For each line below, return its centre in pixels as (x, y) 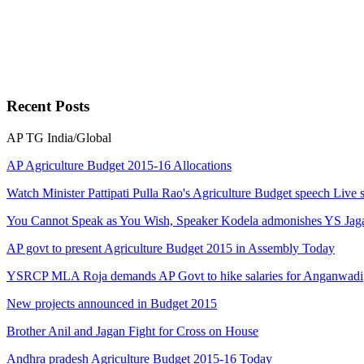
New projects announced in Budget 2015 (112, 303)
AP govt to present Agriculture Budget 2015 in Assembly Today (171, 248)
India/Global (79, 137)
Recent (31, 106)
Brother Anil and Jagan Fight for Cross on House (132, 331)
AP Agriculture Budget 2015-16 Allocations (119, 165)
